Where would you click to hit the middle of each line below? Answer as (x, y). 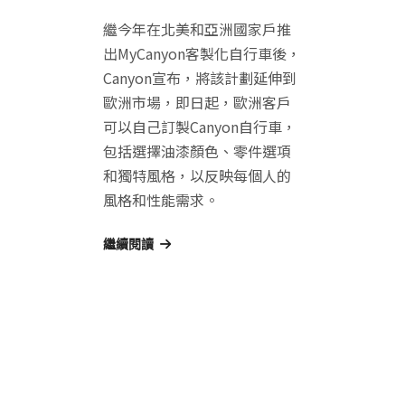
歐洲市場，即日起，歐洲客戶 (197, 103)
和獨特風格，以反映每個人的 (197, 176)
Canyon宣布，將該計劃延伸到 (199, 78)
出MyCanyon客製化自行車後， (202, 54)
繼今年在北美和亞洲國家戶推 (197, 29)
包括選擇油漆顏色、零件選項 (197, 151)
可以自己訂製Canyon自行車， (199, 127)
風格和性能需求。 (160, 200)
